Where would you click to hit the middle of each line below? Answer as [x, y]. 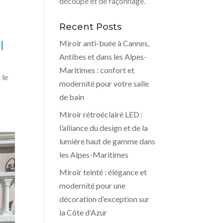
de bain [72, 97]
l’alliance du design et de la [104, 127]
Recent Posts [91, 27]
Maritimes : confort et [97, 70]
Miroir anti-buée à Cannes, [105, 43]
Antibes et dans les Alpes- [103, 56]
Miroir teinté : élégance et [103, 172]
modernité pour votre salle [104, 83]
